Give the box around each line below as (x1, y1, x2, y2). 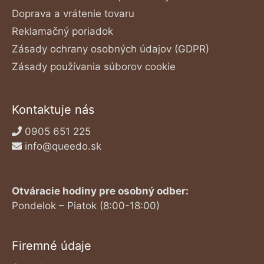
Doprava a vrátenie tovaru (12, 8, 134, 20)
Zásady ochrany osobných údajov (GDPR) (12, 43, 209, 55)
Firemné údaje (12, 238, 91, 253)
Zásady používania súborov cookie (12, 61, 176, 73)
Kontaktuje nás (12, 103, 94, 117)
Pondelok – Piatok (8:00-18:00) (12, 199, 160, 212)
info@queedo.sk (25, 140, 101, 153)
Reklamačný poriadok (12, 25, 113, 38)
